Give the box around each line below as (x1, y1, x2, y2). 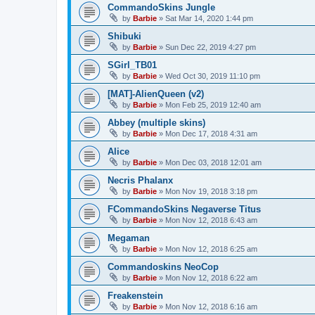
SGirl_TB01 (108, 59, 157, 70)
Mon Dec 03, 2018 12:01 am (165, 157, 262, 167)
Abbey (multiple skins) (108, 117, 205, 128)
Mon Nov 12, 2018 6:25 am (165, 244, 257, 253)
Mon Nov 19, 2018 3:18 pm (165, 186, 257, 195)
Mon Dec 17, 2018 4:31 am (165, 129, 257, 138)
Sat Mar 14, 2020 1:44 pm (165, 13, 253, 22)
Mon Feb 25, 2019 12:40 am (165, 100, 261, 109)
